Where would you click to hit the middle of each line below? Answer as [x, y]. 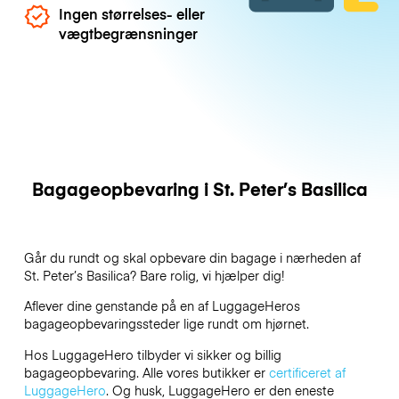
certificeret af [307, 372]
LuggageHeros [256, 306]
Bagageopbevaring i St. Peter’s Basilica [199, 188]
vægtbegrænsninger [129, 33]
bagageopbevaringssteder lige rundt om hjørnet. [166, 324]
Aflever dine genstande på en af [118, 306]
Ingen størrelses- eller [132, 13]
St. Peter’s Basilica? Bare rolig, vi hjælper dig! [155, 276]
